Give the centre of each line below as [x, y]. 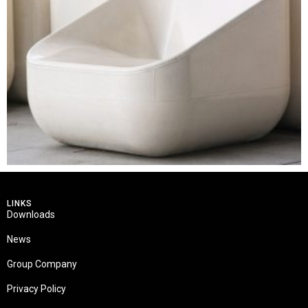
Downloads [31, 215]
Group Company [42, 264]
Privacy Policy [36, 289]
